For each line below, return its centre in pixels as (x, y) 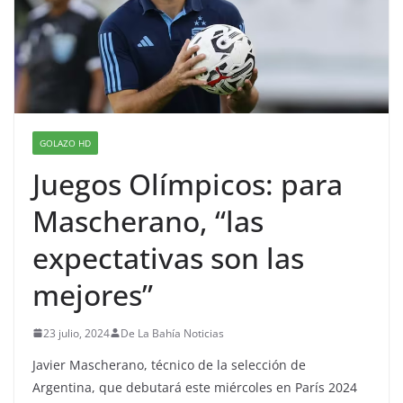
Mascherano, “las (148, 220)
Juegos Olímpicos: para (188, 184)
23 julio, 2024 (76, 333)
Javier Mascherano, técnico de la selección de (169, 364)
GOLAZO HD (65, 143)
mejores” (93, 294)
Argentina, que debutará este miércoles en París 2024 (195, 387)
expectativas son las (168, 257)
